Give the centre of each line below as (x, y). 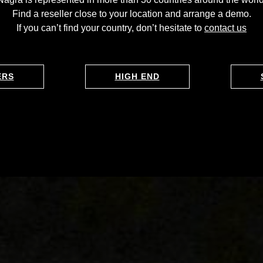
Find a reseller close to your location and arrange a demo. (131, 14)
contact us (225, 28)
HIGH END (137, 76)
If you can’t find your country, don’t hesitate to (110, 28)
